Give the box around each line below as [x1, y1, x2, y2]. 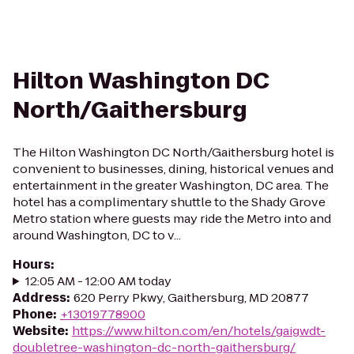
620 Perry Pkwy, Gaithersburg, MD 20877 [73, 289, 309, 306]
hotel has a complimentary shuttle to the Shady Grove [13, 194, 326, 210]
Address [13, 289, 66, 306]
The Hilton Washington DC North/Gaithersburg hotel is [13, 144, 334, 160]
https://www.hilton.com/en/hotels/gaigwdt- [72, 322, 326, 339]
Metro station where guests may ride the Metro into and [13, 210, 331, 227]
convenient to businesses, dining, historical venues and [13, 160, 333, 177]
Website [13, 322, 65, 339]
